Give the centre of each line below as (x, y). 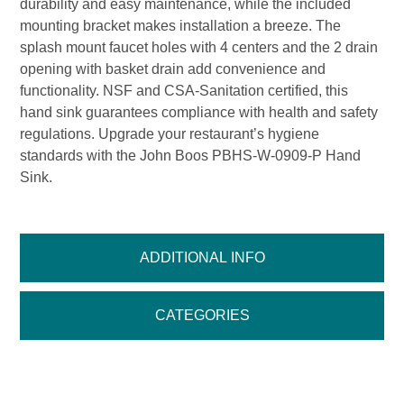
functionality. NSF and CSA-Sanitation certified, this (184, 91)
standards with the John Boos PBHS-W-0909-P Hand (191, 156)
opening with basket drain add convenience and (173, 69)
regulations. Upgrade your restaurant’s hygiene (170, 134)
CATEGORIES (202, 316)
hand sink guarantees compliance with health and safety (199, 113)
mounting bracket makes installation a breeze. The (181, 26)
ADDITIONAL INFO (202, 258)
